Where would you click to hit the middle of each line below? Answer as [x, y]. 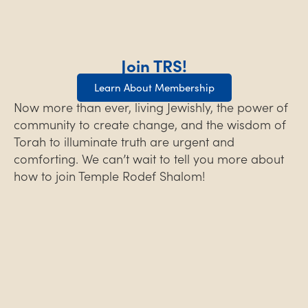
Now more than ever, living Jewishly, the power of [151, 107]
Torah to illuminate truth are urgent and [124, 142]
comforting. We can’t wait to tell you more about [149, 159]
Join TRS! [154, 65]
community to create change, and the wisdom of [150, 124]
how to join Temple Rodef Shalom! [110, 176]
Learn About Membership [154, 87]
